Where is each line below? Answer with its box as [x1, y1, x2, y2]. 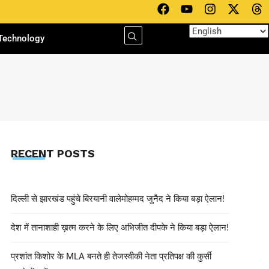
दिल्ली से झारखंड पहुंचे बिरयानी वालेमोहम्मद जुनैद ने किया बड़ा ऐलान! [10, 193, 225, 204]
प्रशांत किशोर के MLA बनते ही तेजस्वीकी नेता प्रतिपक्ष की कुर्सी [10, 250, 211, 262]
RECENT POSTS [10, 147, 95, 160]
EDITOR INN [7, 155, 59, 166]
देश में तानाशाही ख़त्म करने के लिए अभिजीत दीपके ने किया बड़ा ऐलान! [10, 222, 229, 233]
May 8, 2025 [81, 155, 129, 166]
